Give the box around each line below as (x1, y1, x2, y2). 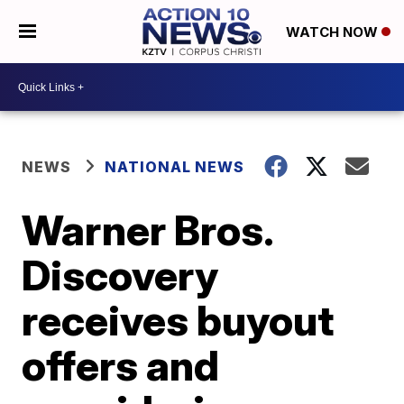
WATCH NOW (285, 23, 381, 41)
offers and (22, 340, 220, 390)
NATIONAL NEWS (105, 158, 245, 176)
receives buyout (22, 295, 335, 345)
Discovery (22, 250, 219, 300)
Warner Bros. (22, 205, 273, 255)
